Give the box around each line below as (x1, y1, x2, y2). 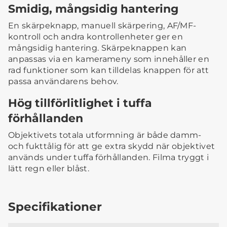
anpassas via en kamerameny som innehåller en (8, 54, 210, 64)
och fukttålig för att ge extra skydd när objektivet (8, 141, 215, 152)
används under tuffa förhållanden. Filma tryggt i (8, 153, 209, 163)
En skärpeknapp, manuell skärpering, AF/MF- (8, 21, 197, 31)
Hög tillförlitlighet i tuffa (8, 96, 152, 110)
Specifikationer (8, 199, 102, 214)
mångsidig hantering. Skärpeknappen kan (8, 43, 187, 53)
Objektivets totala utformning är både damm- (8, 130, 202, 140)
